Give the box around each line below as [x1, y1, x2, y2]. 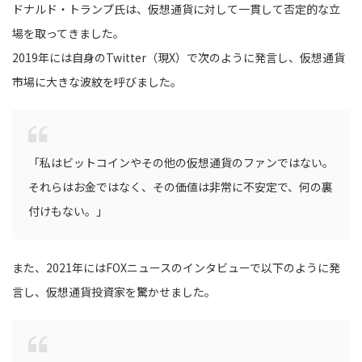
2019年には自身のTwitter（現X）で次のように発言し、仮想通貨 [12, 48, 345, 65]
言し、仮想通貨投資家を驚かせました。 [12, 283, 216, 300]
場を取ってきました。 [12, 24, 124, 41]
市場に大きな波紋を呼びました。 [12, 73, 182, 90]
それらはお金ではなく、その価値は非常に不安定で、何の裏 [28, 178, 333, 195]
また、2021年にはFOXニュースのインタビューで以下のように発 [12, 259, 340, 276]
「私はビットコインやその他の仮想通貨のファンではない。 [28, 154, 334, 170]
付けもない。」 [28, 202, 107, 219]
